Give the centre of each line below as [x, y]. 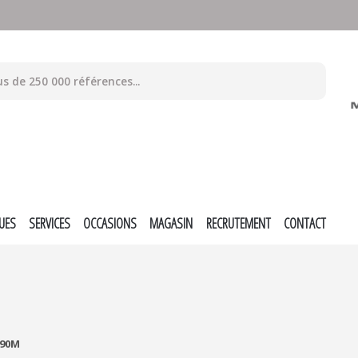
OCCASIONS [110, 223]
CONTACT [304, 223]
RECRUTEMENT [238, 223]
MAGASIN [171, 223]
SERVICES [50, 223]
